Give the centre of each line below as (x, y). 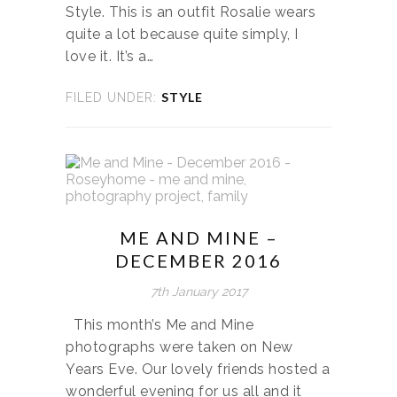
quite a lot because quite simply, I (182, 34)
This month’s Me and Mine (160, 324)
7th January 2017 (198, 291)
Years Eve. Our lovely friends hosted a (198, 369)
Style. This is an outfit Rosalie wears (191, 12)
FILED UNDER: (111, 97)
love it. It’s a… (109, 56)
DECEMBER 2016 (198, 260)
